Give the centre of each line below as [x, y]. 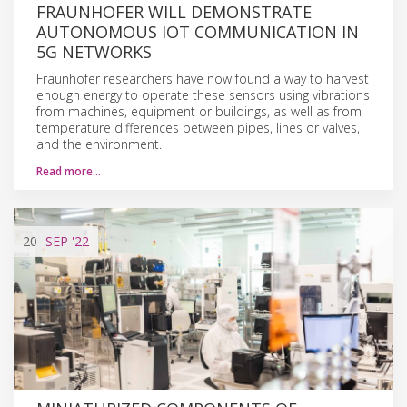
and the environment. [99, 144]
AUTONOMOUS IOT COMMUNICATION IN [198, 31]
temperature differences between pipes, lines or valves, [198, 127]
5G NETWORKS [94, 51]
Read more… [69, 171]
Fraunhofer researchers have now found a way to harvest [203, 78]
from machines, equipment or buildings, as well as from [199, 111]
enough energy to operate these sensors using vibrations [203, 94]
